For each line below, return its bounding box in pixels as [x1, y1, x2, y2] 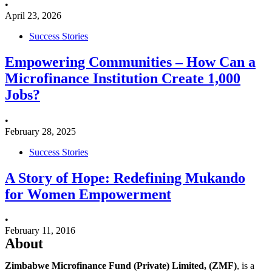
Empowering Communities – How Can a [5, 53, 256, 70]
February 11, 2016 [5, 225, 75, 236]
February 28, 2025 [5, 126, 76, 137]
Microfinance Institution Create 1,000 [5, 70, 240, 86]
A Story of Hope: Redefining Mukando [5, 169, 245, 186]
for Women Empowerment [5, 186, 171, 202]
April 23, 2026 [5, 10, 61, 21]
